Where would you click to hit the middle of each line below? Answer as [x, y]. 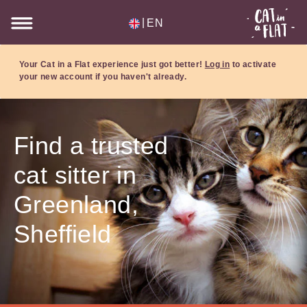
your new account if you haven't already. [103, 77]
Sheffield [63, 234]
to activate [253, 64]
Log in [217, 64]
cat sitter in [75, 175]
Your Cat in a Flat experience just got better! [112, 64]
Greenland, [76, 205]
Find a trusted [91, 146]
